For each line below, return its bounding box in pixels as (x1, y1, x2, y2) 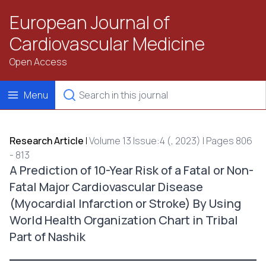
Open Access (9, 55, 67, 68)
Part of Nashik (9, 229, 85, 245)
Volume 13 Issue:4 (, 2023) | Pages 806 (89, 134, 252, 147)
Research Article (9, 134, 84, 147)
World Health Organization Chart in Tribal (9, 212, 238, 228)
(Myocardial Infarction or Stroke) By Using (9, 195, 241, 211)
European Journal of (9, 10, 170, 34)
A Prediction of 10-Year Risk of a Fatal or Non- (9, 162, 254, 178)
